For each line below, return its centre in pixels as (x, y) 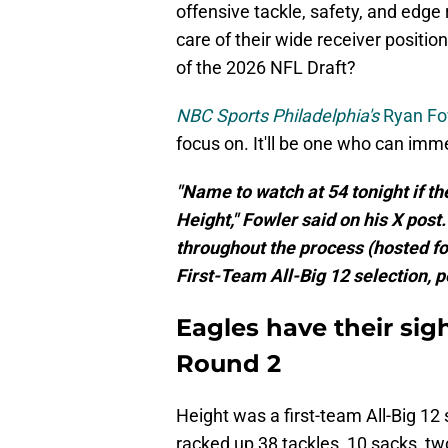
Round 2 (228, 364)
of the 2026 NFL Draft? (266, 68)
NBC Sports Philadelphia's (277, 116)
